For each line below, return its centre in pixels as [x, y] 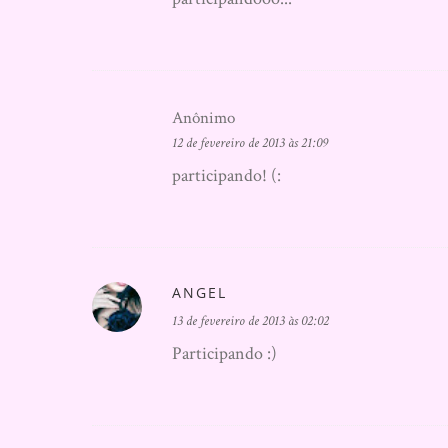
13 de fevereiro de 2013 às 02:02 [250, 321]
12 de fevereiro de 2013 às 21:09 [250, 143]
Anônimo [203, 118]
